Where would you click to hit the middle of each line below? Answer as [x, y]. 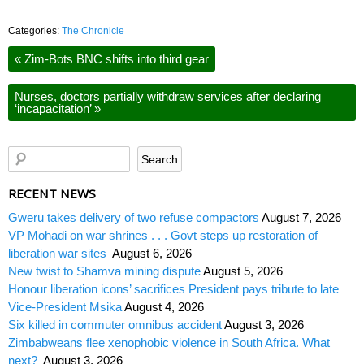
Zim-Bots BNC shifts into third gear [115, 59]
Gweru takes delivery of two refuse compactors [134, 217]
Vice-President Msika [65, 306]
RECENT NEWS [52, 193]
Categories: [35, 31]
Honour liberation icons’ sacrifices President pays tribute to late [173, 288]
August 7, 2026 [301, 217]
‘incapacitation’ [54, 109]
